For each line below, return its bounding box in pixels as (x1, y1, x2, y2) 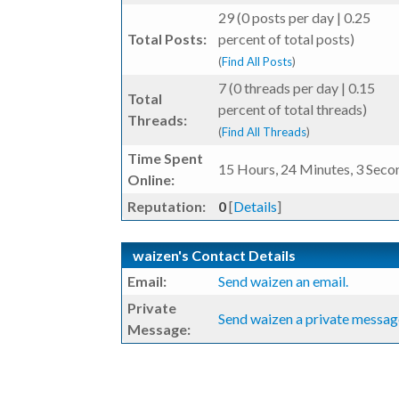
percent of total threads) (218, 101, 367, 118)
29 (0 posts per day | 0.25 (218, 9, 370, 26)
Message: (127, 321, 191, 338)
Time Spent (127, 150, 203, 167)
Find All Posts (222, 54, 292, 69)
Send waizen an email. (218, 273, 348, 289)
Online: (127, 171, 175, 188)
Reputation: (127, 198, 206, 215)
